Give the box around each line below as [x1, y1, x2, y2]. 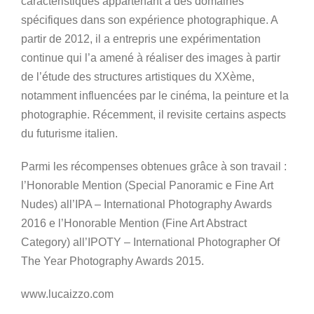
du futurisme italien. [21, 128, 118, 140]
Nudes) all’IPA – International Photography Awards [21, 198, 272, 211]
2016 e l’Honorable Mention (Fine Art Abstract [21, 217, 247, 230]
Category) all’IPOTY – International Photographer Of [21, 236, 280, 249]
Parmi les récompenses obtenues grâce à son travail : [21, 161, 287, 173]
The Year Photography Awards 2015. [21, 255, 204, 268]
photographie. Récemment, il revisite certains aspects [21, 109, 286, 121]
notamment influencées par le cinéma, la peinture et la [21, 90, 289, 102]
